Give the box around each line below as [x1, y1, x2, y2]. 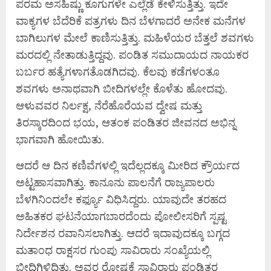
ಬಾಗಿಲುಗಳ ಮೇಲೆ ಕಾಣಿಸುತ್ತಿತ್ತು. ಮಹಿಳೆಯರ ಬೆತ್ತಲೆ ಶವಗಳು [16, 30, 254, 45]
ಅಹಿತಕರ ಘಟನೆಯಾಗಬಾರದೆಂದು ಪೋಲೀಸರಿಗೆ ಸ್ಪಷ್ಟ [16, 209, 226, 224]
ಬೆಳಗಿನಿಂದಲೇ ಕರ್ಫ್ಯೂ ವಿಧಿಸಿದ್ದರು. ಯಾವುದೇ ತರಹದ [16, 192, 226, 207]
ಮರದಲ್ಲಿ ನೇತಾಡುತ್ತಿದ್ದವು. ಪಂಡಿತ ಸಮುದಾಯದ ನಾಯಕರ [16, 47, 249, 62]
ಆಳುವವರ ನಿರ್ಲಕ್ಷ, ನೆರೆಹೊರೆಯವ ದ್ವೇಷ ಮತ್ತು [16, 98, 202, 113]
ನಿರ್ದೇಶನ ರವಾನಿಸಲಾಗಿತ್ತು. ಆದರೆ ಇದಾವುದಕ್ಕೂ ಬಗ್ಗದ [16, 226, 230, 241]
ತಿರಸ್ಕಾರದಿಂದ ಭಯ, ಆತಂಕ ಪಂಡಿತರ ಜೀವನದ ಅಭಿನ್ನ [16, 115, 236, 130]
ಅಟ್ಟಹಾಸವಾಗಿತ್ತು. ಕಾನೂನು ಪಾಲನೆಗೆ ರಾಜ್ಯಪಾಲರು [16, 175, 215, 190]
